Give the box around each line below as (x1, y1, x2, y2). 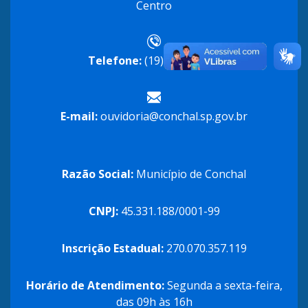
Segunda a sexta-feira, (166, 277, 283, 293)
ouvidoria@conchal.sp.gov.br (98, 108, 247, 124)
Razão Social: (62, 166, 133, 181)
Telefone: (88, 53, 142, 69)
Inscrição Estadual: (61, 240, 164, 256)
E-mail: (60, 108, 98, 124)
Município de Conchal (133, 166, 246, 181)
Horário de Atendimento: (25, 277, 167, 293)
